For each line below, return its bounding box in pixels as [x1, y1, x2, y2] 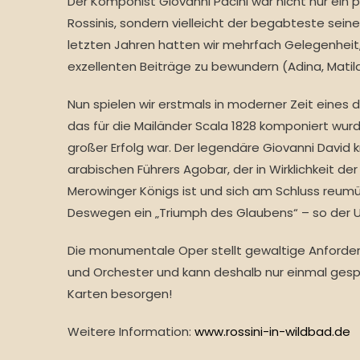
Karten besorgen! [67, 285, 172, 303]
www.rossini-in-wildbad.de [194, 323, 350, 341]
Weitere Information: [67, 323, 194, 341]
